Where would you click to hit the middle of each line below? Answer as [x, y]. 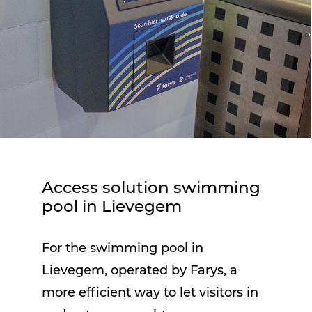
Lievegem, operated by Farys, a [140, 272]
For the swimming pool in [123, 249]
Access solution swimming [151, 189]
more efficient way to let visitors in [150, 294]
